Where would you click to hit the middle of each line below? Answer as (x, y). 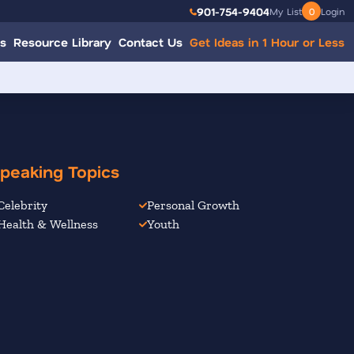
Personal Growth (193, 205)
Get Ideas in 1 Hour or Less (267, 42)
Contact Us (151, 42)
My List (286, 11)
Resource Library (62, 42)
